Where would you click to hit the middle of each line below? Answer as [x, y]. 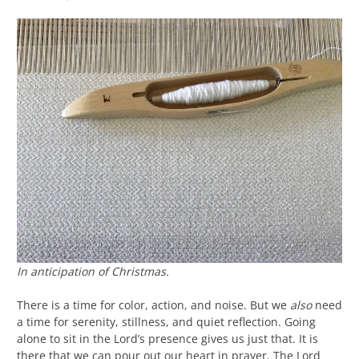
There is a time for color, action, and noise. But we [153, 305]
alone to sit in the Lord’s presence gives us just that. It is [167, 338]
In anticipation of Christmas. [93, 271]
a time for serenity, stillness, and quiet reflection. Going [166, 321]
